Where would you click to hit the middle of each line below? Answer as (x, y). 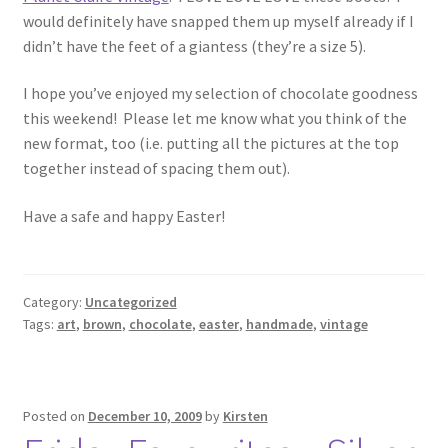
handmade (279, 324)
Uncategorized (130, 302)
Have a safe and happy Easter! (123, 216)
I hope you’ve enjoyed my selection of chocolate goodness (220, 93)
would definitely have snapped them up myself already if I (218, 20)
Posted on (55, 416)
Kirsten (245, 416)
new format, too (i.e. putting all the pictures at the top (210, 143)
